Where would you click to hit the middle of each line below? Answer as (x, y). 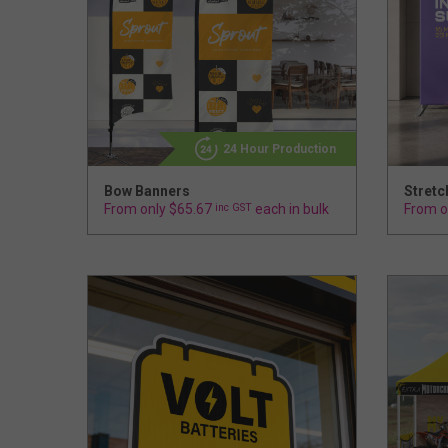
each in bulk (290, 209)
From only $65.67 (158, 209)
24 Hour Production (279, 149)
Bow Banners (147, 191)
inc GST (232, 208)
